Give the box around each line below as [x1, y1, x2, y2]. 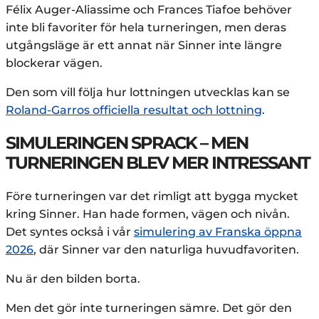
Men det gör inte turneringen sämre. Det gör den [6, 301, 292, 315]
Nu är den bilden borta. [6, 272, 140, 286]
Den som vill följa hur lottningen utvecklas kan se [6, 85, 290, 100]
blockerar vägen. [6, 56, 103, 70]
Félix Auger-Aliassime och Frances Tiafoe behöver [6, 3, 292, 17]
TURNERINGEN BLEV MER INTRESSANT [6, 152, 310, 174]
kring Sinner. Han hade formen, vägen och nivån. [6, 207, 290, 221]
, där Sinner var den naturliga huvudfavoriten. [33, 243, 299, 257]
